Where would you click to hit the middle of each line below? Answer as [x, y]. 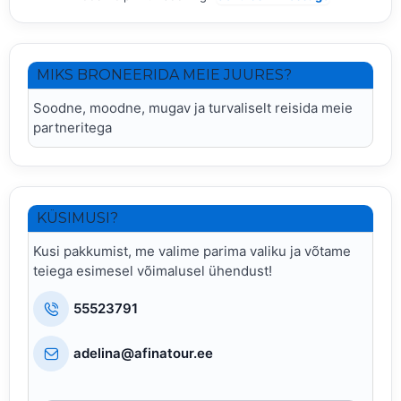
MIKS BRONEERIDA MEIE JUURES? [164, 74]
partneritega [73, 127]
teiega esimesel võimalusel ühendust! [153, 271]
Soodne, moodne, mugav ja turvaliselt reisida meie [193, 107]
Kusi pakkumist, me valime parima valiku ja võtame [192, 252]
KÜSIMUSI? [77, 218]
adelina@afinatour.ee [143, 354]
